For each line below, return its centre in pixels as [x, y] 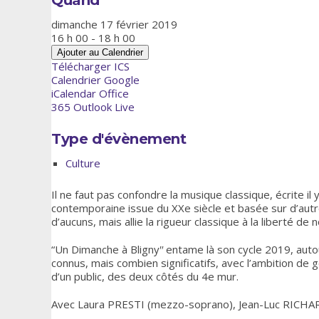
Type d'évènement [119, 138]
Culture [83, 163]
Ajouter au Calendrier [100, 52]
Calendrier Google [95, 79]
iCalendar [74, 93]
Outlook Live [104, 106]
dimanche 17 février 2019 [120, 24]
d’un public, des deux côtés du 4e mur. [145, 276]
